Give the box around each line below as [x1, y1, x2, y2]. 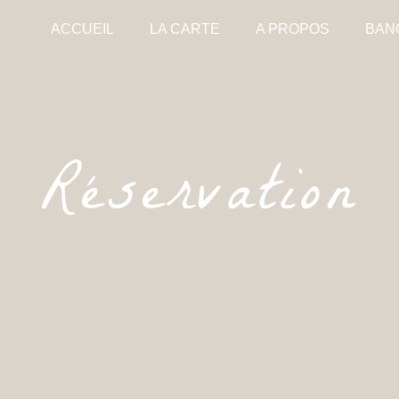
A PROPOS [255, 21, 330, 37]
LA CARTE [149, 21, 220, 37]
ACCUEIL [50, 21, 114, 37]
